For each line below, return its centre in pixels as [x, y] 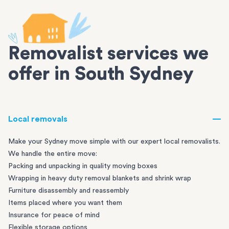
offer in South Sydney [101, 74]
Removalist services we [108, 54]
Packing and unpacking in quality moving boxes [83, 166]
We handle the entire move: [53, 154]
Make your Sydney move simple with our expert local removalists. [114, 142]
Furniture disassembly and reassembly [68, 191]
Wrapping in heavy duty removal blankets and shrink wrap [100, 178]
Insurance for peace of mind [54, 215]
